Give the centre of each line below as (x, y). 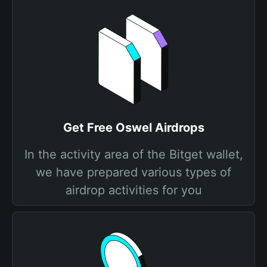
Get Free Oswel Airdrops (133, 128)
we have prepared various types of (133, 172)
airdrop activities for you (133, 190)
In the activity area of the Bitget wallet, (133, 154)
